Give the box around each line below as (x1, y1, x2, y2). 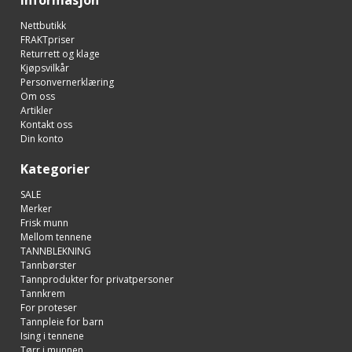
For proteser (20, 300, 77, 314)
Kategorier (20, 159, 90, 178)
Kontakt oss (20, 117, 72, 131)
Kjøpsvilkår (20, 60, 69, 75)
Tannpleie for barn (20, 314, 104, 328)
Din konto (20, 131, 64, 145)
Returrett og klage (20, 46, 100, 60)
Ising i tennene (20, 328, 84, 343)
